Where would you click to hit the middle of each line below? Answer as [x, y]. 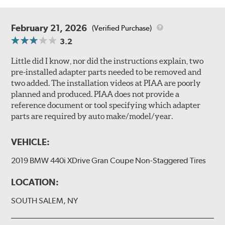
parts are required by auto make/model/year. [92, 116]
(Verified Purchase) [122, 28]
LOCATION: [35, 182]
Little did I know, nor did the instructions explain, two [107, 61]
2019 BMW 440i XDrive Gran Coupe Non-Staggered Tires [109, 161]
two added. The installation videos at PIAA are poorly [106, 83]
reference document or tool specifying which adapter [106, 105]
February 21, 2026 [49, 28]
